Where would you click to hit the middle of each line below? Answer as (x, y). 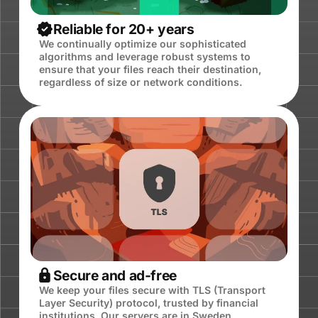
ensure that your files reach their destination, (150, 70)
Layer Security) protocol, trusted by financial (148, 303)
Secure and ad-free (115, 276)
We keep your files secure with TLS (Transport (152, 290)
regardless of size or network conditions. (140, 82)
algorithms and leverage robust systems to (144, 57)
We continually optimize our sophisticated (142, 44)
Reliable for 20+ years (124, 29)
